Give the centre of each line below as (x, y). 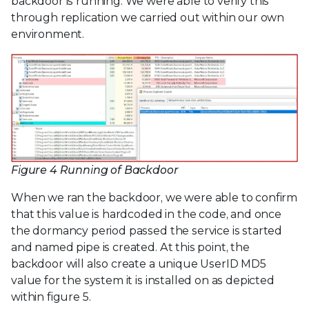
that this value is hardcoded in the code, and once (146, 214)
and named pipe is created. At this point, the (130, 247)
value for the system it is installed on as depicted (143, 280)
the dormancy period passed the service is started (147, 230)
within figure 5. (51, 297)
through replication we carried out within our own (148, 18)
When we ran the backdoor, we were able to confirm (154, 197)
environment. (48, 34)
